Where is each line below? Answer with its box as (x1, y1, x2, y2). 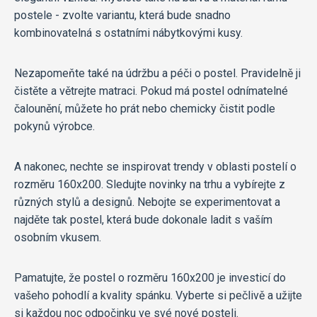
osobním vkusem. (14, 230, 101, 244)
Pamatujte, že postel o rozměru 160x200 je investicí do (14, 270, 286, 284)
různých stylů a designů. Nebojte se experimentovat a (14, 195, 280, 209)
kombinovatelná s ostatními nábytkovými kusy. (14, 25, 243, 40)
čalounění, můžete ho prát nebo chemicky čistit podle (14, 101, 275, 115)
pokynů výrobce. (14, 119, 95, 133)
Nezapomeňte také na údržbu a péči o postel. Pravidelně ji (14, 66, 301, 80)
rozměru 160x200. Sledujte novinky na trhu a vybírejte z (14, 177, 285, 191)
